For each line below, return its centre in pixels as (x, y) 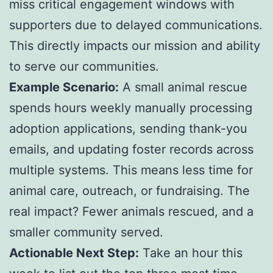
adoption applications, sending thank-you (128, 129)
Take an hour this (191, 253)
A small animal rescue (183, 87)
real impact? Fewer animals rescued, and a (131, 212)
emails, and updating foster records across (131, 150)
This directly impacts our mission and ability (135, 46)
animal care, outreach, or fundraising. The (129, 191)
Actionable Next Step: (74, 253)
